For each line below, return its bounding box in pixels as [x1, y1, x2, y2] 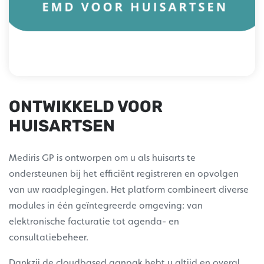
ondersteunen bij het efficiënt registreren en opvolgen [9, 168, 239, 180]
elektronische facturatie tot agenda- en [9, 216, 179, 227]
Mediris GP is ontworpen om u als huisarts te [9, 152, 196, 164]
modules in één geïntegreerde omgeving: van [9, 200, 203, 212]
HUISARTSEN [9, 116, 115, 137]
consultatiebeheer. [9, 232, 91, 243]
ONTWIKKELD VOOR [9, 97, 163, 117]
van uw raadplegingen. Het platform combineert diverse [9, 184, 249, 196]
